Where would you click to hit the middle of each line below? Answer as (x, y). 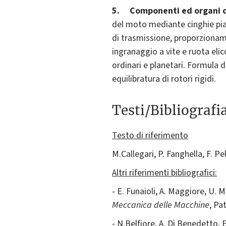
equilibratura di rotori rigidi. (164, 79)
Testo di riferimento (150, 136)
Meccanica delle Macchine (161, 205)
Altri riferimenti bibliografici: (164, 173)
